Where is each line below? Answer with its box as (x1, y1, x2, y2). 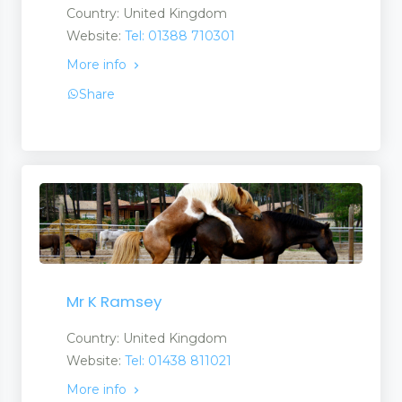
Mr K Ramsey (66, 291, 162, 313)
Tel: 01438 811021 (125, 353, 232, 370)
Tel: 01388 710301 (125, 28, 235, 45)
